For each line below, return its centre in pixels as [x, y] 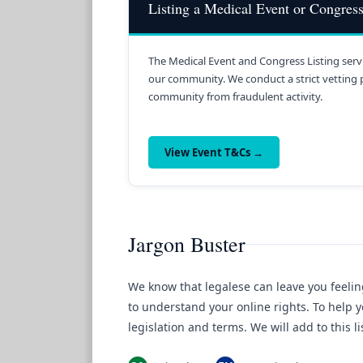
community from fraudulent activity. [235, 96]
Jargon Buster [187, 243]
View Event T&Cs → [214, 152]
